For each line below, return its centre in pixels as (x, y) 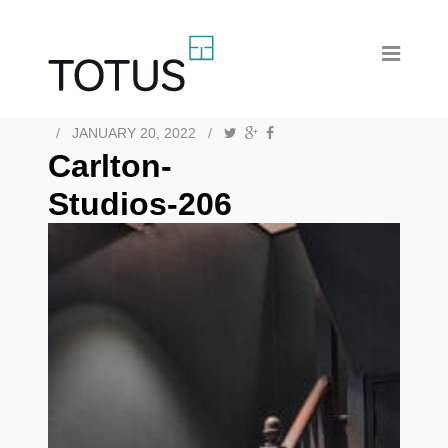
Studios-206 (140, 204)
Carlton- (110, 166)
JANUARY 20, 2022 (134, 133)
